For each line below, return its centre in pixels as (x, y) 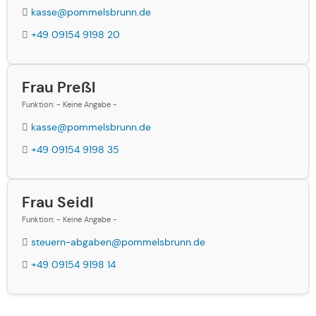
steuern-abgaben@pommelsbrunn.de (118, 242)
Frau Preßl (59, 87)
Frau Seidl (57, 202)
